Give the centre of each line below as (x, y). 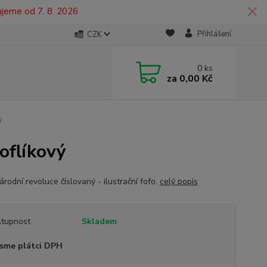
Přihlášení (214, 34)
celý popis (178, 181)
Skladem (99, 221)
